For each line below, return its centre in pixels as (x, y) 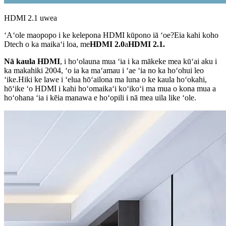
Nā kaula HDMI (32, 61)
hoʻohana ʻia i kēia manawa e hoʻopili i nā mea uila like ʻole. (100, 97)
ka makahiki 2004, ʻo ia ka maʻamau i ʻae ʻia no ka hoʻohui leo (104, 70)
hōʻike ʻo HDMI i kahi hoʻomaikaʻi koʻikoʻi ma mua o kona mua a (110, 88)
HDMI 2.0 (107, 44)
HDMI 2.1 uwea (31, 18)
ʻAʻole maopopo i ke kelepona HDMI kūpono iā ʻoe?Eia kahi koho (111, 35)
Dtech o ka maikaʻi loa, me (47, 44)
